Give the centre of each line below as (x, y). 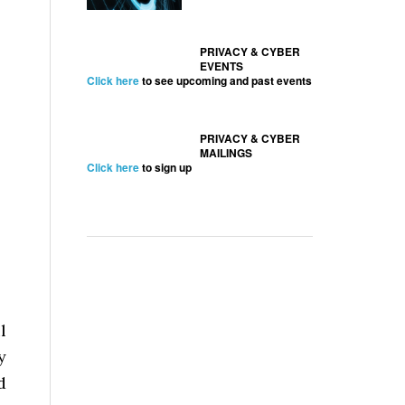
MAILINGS (226, 153)
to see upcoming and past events (226, 81)
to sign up (165, 168)
